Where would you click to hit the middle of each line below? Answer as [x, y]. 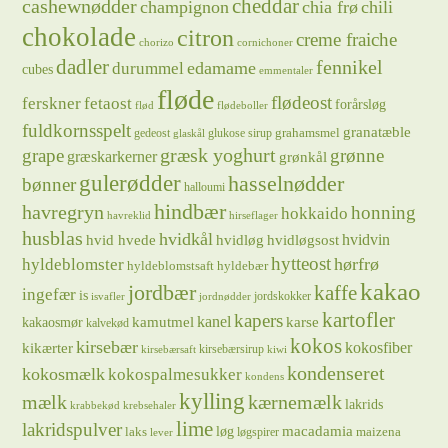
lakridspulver [72, 429]
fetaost [108, 103]
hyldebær [243, 265]
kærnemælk [295, 402]
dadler [83, 67]
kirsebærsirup [232, 349]
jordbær [162, 293]
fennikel [350, 67]
